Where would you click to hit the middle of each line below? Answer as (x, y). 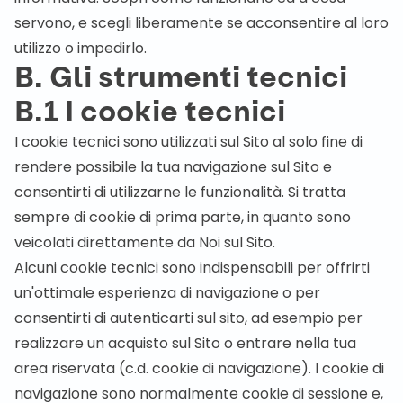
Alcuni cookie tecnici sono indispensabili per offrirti (192, 268)
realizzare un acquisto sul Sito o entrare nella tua (185, 343)
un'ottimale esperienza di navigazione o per (167, 293)
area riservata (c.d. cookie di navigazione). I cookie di (199, 368)
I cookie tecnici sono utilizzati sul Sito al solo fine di (188, 142)
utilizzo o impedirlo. (81, 48)
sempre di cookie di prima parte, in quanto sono (183, 217)
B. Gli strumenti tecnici (181, 78)
